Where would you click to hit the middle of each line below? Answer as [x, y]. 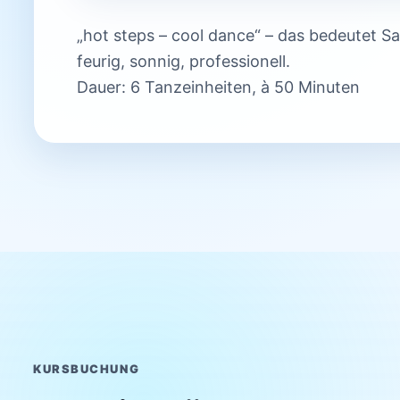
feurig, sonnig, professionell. [183, 61]
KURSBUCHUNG [86, 368]
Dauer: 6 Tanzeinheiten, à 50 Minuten [218, 87]
